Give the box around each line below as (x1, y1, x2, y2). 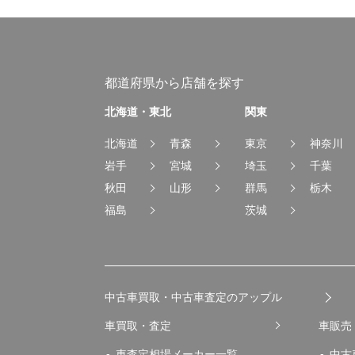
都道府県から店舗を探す (105, 76, 244, 90)
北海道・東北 (105, 105, 171, 119)
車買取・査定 (105, 319, 171, 332)
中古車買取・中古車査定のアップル (105, 290, 282, 303)
